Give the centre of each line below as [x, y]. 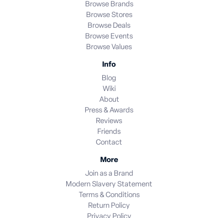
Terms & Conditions [109, 195]
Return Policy [109, 206]
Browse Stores [109, 15]
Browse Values [109, 47]
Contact [109, 143]
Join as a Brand [109, 174]
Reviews [109, 121]
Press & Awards [109, 110]
